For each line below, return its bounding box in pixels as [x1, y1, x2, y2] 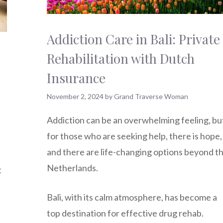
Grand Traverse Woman [114, 92, 188, 101]
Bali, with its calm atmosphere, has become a [47, 192, 217, 203]
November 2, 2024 [47, 92, 104, 101]
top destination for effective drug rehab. [47, 208, 204, 219]
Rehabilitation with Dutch [47, 49, 195, 67]
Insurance [47, 69, 106, 87]
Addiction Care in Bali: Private [47, 30, 220, 48]
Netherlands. [47, 162, 98, 174]
